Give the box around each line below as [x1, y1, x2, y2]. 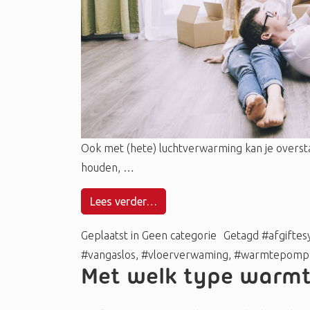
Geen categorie [142, 228, 217, 241]
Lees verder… [90, 194, 157, 208]
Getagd [224, 228, 262, 241]
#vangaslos [81, 248, 136, 261]
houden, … [81, 161, 134, 174]
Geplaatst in [81, 228, 142, 241]
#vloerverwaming [141, 248, 228, 261]
